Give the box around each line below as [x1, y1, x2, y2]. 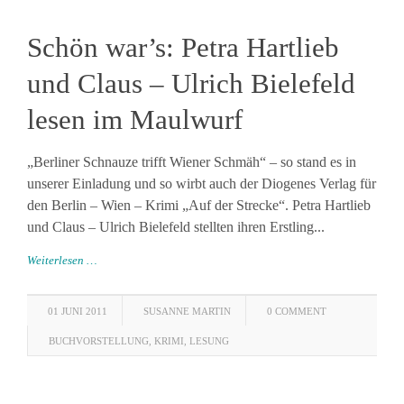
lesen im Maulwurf [27, 104, 243, 135]
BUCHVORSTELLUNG [49, 335, 149, 346]
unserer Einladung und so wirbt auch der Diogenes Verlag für [27, 176, 376, 191]
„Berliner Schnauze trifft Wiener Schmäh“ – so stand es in [27, 154, 356, 170]
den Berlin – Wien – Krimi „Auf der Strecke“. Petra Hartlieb [27, 197, 371, 213]
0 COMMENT [267, 306, 326, 317]
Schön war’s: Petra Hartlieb [27, 32, 339, 63]
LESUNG [189, 335, 229, 346]
